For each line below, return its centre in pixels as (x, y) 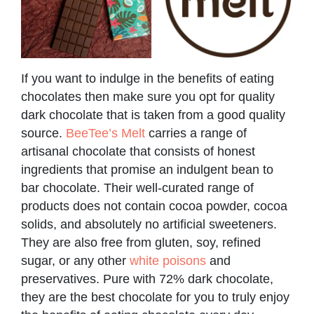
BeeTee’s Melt (105, 133)
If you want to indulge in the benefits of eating (148, 78)
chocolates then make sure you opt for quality (148, 96)
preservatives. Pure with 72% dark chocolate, (147, 279)
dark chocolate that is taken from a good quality (153, 115)
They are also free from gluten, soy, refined (141, 242)
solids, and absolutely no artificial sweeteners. (149, 224)
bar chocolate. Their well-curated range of (137, 187)
